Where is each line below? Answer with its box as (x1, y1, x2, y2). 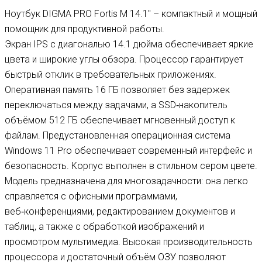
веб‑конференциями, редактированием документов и (5, 205, 235, 217)
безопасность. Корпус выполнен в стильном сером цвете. (5, 160, 257, 171)
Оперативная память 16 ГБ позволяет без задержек (5, 84, 230, 95)
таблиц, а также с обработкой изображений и (5, 220, 204, 232)
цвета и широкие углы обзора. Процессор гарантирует (5, 53, 243, 65)
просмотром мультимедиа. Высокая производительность (5, 236, 253, 247)
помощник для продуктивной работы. (5, 23, 164, 35)
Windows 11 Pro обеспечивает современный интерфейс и (5, 144, 252, 156)
